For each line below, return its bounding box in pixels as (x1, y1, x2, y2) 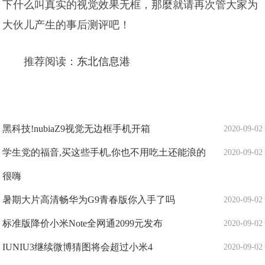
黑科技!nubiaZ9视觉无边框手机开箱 (2, 124, 151, 134)
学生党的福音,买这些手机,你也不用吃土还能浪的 (2, 147, 206, 157)
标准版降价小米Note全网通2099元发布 (2, 218, 163, 228)
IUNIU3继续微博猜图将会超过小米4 (2, 242, 153, 252)
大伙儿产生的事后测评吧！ (2, 19, 131, 31)
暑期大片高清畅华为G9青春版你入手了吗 (2, 195, 176, 205)
